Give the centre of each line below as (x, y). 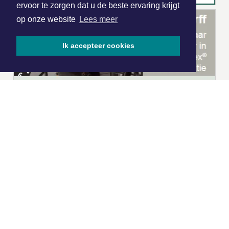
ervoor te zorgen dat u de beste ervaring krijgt (98, 6)
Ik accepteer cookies (98, 46)
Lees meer (99, 19)
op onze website (47, 19)
